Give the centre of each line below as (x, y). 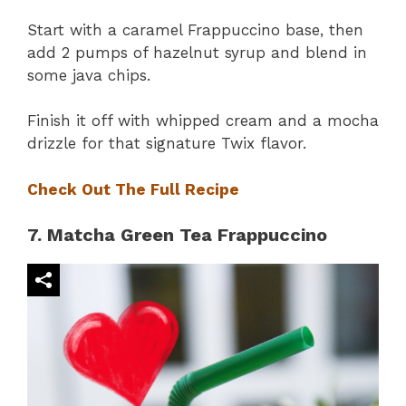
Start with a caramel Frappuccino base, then (195, 29)
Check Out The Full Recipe (133, 189)
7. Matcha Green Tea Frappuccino (177, 235)
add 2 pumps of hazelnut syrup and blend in (197, 52)
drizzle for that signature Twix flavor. (167, 144)
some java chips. (89, 75)
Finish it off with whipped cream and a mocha (203, 121)
